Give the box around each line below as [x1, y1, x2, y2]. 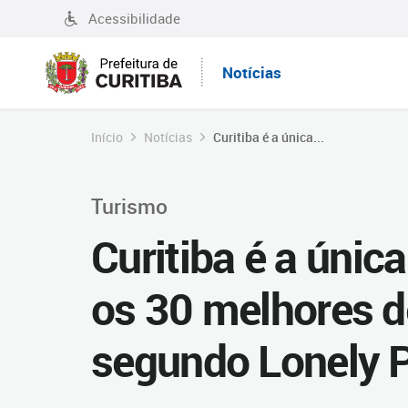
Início [91, 128, 123, 146]
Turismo [91, 191, 168, 220]
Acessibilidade [88, 9, 180, 27]
